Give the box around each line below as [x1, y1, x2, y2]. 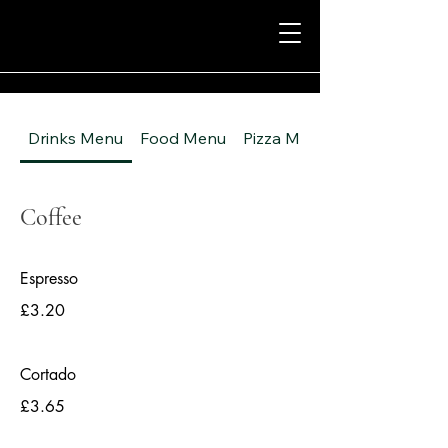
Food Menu [140, 128, 227, 148]
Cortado [20, 364, 76, 385]
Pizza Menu [242, 128, 328, 148]
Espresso [20, 268, 78, 289]
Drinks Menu [28, 128, 124, 148]
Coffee [20, 203, 82, 232]
